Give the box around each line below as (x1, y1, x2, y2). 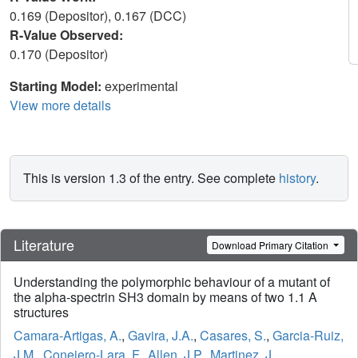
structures (14, 303, 69, 322)
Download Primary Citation (212, 237, 332, 252)
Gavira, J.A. (128, 326, 193, 345)
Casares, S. (200, 326, 266, 345)
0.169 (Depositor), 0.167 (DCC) (10, 6, 189, 25)
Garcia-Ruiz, (272, 326, 344, 345)
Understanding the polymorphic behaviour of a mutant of (14, 272, 330, 292)
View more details (10, 96, 111, 114)
